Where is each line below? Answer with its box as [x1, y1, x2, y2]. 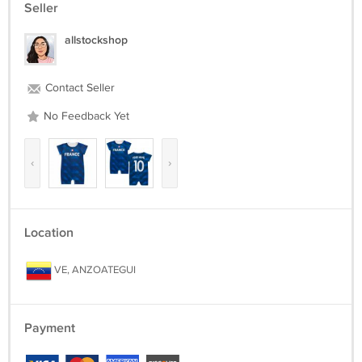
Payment [24, 321, 75, 336]
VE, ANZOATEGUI [52, 263, 136, 277]
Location [24, 225, 74, 241]
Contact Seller [42, 82, 115, 95]
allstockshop [65, 33, 128, 47]
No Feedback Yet [40, 110, 129, 123]
